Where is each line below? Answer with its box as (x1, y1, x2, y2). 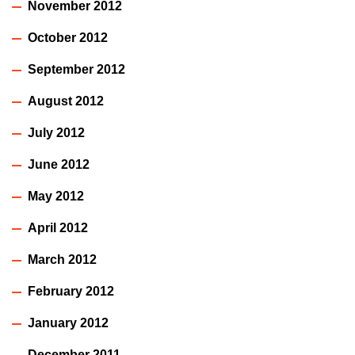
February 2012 (28, 284, 114, 298)
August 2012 (28, 94, 104, 108)
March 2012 (28, 252, 97, 266)
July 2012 (28, 125, 85, 139)
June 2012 (28, 157, 90, 171)
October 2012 (28, 30, 108, 44)
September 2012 (28, 62, 125, 76)
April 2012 (28, 220, 88, 235)
